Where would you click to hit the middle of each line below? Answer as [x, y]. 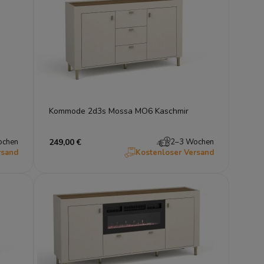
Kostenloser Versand [174, 152]
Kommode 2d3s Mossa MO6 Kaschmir [119, 111]
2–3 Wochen [192, 142]
